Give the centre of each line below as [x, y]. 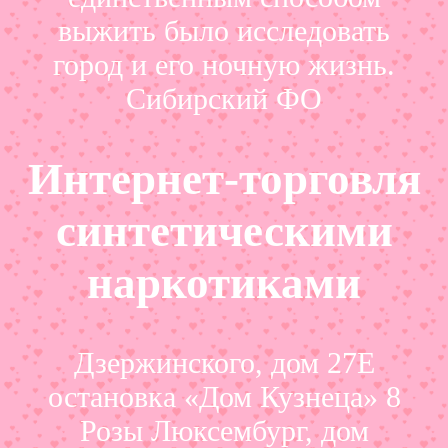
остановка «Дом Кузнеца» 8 [224, 397]
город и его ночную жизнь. [224, 64]
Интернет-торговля [224, 179]
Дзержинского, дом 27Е [224, 363]
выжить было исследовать [224, 30]
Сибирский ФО [224, 98]
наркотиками [224, 283]
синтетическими [224, 231]
